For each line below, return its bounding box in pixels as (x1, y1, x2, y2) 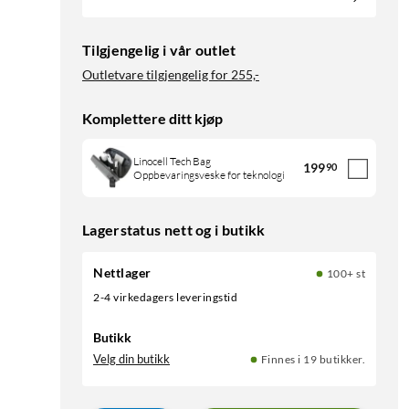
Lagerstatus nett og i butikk (82, 221, 266, 239)
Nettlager (93, 265, 152, 281)
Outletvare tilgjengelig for (82, 67, 228, 83)
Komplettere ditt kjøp (82, 110, 223, 128)
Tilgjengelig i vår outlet (82, 41, 236, 59)
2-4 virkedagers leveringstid (100, 290, 237, 305)
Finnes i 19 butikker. (260, 352, 365, 367)
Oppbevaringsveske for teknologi (133, 168, 285, 183)
